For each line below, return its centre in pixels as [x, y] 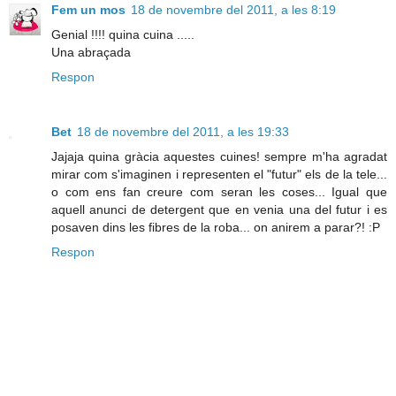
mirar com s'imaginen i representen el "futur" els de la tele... [219, 174]
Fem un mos [88, 9]
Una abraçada [91, 52]
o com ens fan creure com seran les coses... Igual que [219, 191]
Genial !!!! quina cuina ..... [123, 34]
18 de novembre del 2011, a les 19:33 [183, 131]
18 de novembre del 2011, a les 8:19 [233, 9]
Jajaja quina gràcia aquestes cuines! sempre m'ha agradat [219, 156]
